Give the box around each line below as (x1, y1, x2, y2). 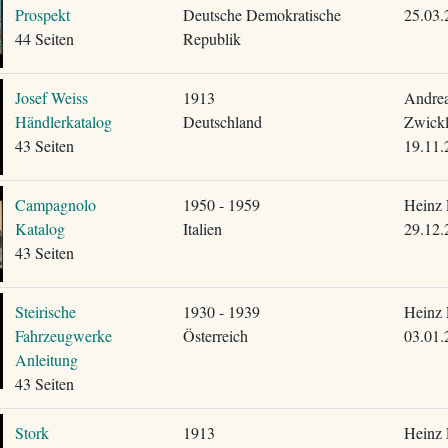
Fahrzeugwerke (14, 325, 112, 346)
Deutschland (182, 111, 262, 132)
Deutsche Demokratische (182, 4, 341, 25)
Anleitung (14, 349, 78, 370)
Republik (182, 28, 241, 49)
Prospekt (14, 4, 70, 25)
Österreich (182, 325, 248, 346)
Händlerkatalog (14, 111, 112, 132)
